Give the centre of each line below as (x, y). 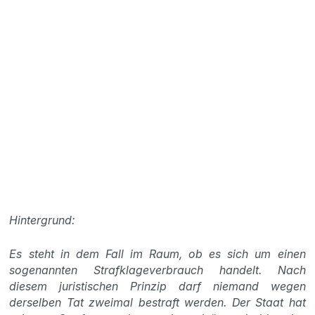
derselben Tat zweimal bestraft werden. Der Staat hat (157, 302)
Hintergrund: (43, 220)
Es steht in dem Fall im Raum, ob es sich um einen (157, 254)
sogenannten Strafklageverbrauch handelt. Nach (157, 270)
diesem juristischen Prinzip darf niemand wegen (157, 286)
